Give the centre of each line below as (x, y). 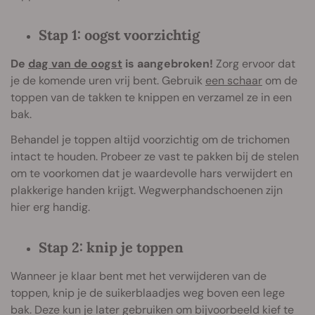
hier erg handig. (50, 207)
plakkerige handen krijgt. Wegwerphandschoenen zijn (147, 191)
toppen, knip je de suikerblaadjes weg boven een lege (148, 293)
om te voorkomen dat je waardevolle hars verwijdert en (152, 174)
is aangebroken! (168, 64)
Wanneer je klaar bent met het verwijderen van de (139, 276)
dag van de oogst (75, 64)
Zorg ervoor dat (254, 64)
